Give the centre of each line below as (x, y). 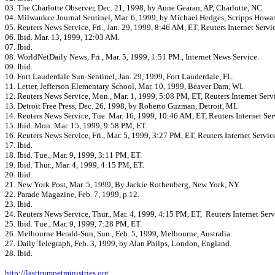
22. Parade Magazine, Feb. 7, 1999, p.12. (72, 194)
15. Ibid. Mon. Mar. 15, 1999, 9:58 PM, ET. (76, 126)
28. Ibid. (19, 253)
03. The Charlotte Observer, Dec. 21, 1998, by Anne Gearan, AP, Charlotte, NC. (134, 8)
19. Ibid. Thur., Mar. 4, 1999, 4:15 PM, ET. (75, 165)
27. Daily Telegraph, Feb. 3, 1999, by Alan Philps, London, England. (118, 243)
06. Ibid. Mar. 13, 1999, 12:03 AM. (62, 37)
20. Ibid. (19, 175)
